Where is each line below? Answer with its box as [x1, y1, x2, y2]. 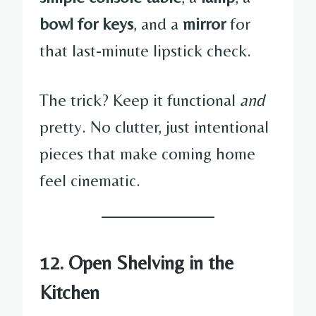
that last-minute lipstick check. [39, 40, 251, 60]
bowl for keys [39, 13, 133, 33]
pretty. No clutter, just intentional [39, 116, 269, 136]
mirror [183, 13, 226, 33]
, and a [133, 13, 183, 33]
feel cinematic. [39, 170, 140, 190]
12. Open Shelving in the [39, 250, 233, 274]
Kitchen [39, 280, 99, 303]
